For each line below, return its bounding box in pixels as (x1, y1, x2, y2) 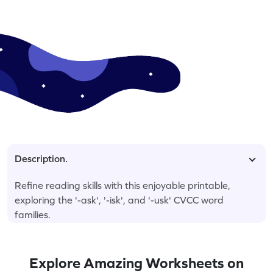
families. (15, 208, 51, 220)
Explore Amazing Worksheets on (29, 254, 244, 271)
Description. (15, 152, 68, 164)
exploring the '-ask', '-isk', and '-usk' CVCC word (15, 194, 224, 205)
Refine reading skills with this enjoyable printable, (15, 179, 230, 191)
